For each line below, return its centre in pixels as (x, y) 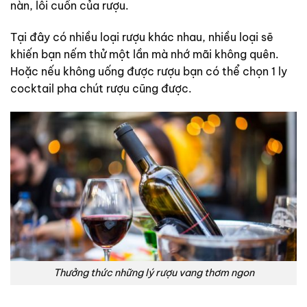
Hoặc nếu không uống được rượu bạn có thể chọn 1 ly (149, 71)
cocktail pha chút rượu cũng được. (101, 88)
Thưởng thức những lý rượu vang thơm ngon (153, 273)
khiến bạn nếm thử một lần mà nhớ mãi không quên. (145, 54)
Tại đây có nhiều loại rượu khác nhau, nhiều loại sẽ (142, 37)
